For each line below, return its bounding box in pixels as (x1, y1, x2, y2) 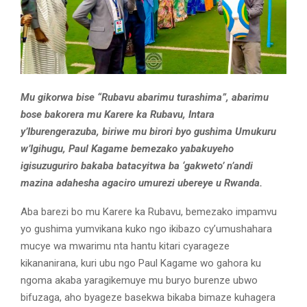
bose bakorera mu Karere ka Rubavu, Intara (21, 108, 214, 121)
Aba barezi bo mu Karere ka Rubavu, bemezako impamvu (21, 206, 277, 219)
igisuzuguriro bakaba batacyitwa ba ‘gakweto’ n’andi (21, 160, 253, 173)
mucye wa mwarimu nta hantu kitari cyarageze (21, 240, 230, 253)
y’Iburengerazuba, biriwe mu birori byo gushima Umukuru (21, 125, 276, 138)
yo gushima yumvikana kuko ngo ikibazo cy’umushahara (21, 223, 272, 236)
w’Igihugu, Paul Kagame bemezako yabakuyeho (21, 143, 234, 156)
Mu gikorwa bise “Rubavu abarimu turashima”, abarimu (21, 91, 269, 104)
